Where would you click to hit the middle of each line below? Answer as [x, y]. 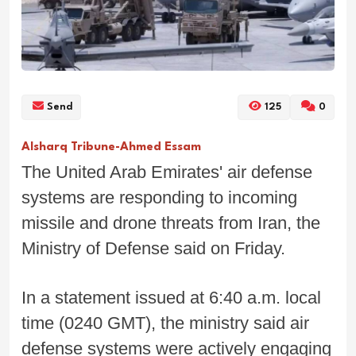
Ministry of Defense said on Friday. [153, 248]
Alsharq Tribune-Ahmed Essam [113, 147]
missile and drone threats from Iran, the [171, 222]
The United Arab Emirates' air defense [167, 172]
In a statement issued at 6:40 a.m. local [171, 297]
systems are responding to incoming [159, 197]
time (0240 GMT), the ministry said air [165, 323]
